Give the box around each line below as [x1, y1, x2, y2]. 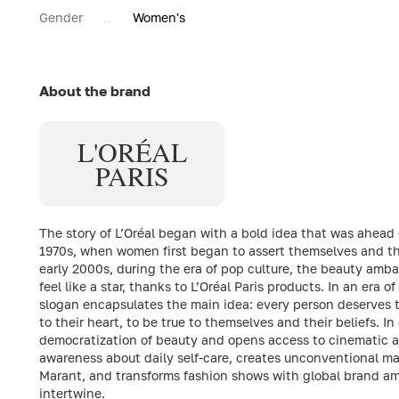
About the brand [39, 81, 151, 100]
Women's [133, 9, 185, 25]
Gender [39, 9, 83, 25]
